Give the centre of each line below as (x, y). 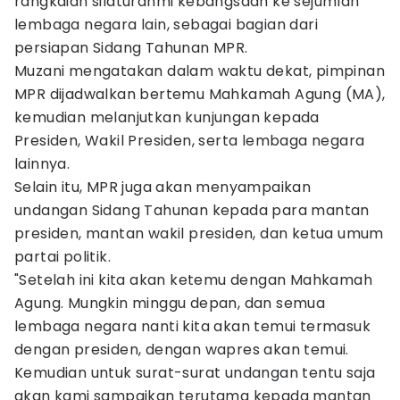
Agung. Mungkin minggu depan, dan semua (170, 303)
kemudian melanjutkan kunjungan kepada (167, 117)
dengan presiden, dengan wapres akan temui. (182, 350)
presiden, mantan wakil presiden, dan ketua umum (199, 233)
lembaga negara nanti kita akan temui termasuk (192, 326)
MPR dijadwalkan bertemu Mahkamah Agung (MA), (200, 94)
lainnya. (42, 164)
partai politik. (63, 257)
